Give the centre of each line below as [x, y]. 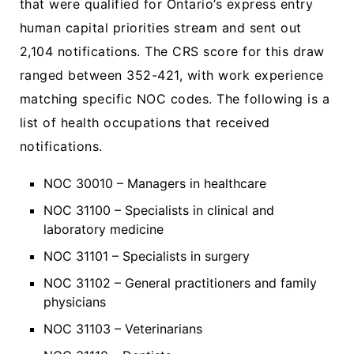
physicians [75, 301]
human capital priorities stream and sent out [161, 27]
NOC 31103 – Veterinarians [123, 328]
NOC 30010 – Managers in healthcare [155, 183]
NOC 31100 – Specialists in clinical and [159, 210]
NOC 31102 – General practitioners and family [180, 282]
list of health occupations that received [145, 122]
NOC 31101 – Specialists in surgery [147, 256]
